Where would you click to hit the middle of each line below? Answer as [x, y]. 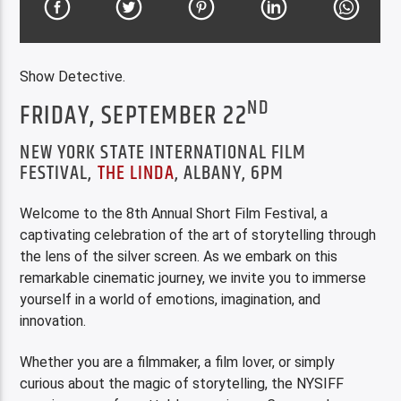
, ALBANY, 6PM [229, 173]
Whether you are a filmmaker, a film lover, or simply [178, 363]
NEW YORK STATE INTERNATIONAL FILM [163, 152]
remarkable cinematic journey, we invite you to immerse [193, 278]
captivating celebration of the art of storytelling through [198, 235]
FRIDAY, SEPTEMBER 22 [134, 117]
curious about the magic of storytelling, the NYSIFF [182, 384]
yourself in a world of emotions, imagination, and [171, 300]
